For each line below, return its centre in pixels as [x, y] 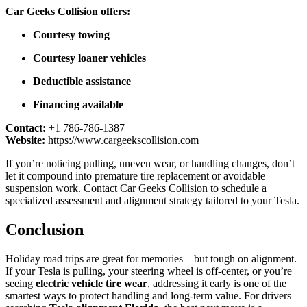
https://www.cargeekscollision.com [123, 140]
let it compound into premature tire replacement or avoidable [135, 176]
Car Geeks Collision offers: [68, 12]
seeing [21, 284]
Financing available [78, 105]
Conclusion [45, 230]
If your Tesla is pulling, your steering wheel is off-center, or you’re [149, 271]
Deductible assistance [82, 82]
